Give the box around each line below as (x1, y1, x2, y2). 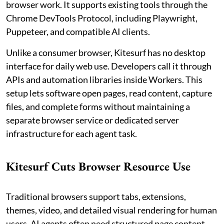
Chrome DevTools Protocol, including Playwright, (6, 12, 197, 24)
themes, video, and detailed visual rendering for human (6, 204, 217, 216)
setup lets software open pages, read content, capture (6, 87, 212, 99)
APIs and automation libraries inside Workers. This (6, 74, 202, 85)
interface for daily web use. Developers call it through (6, 60, 211, 72)
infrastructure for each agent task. (6, 128, 137, 139)
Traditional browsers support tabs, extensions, (6, 191, 186, 202)
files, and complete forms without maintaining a (6, 101, 190, 112)
